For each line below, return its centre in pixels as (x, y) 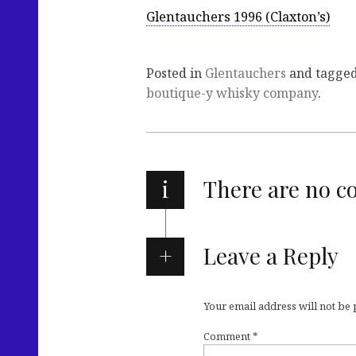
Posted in (176, 74)
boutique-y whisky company (232, 93)
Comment (228, 337)
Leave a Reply (271, 256)
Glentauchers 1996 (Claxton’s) (238, 17)
